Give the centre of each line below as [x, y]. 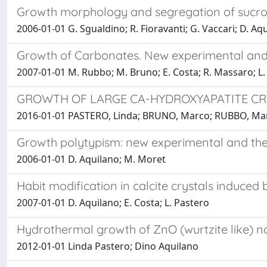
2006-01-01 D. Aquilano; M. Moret [91, 159]
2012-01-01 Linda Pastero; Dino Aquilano [108, 246]
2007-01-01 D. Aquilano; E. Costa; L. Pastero [113, 203]
